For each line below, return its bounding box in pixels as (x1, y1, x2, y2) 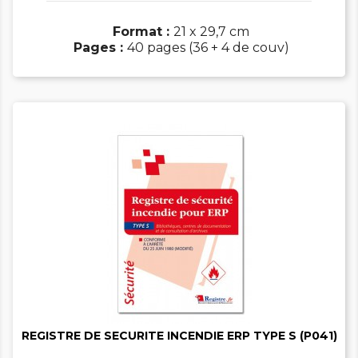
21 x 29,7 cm (173, 24, 249, 40)
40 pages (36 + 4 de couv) (126, 40, 289, 56)
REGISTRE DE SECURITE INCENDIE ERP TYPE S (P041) (21, 328, 337, 344)
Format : (113, 24, 173, 40)
